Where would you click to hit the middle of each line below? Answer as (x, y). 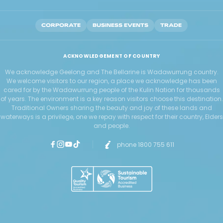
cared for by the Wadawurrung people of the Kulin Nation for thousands (111, 90)
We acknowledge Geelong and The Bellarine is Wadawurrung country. (111, 72)
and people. (111, 126)
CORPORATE (61, 25)
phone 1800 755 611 (146, 145)
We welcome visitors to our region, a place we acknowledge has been (111, 81)
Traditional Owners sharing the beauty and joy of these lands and (111, 108)
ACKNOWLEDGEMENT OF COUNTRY (111, 56)
